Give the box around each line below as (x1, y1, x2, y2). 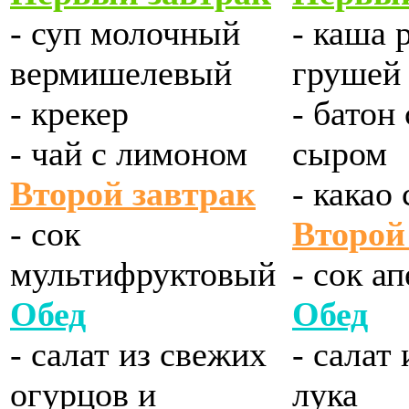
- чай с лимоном (10, 134, 247, 173)
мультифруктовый (10, 255, 276, 294)
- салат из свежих (10, 335, 267, 374)
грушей (292, 54, 401, 93)
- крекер (10, 94, 129, 133)
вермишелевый (10, 54, 232, 93)
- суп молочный (10, 14, 240, 53)
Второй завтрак (10, 174, 256, 214)
